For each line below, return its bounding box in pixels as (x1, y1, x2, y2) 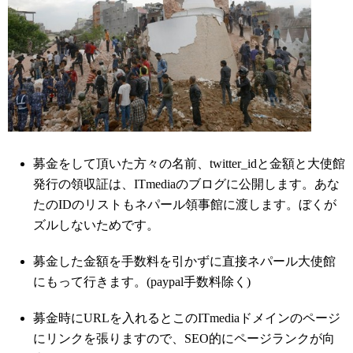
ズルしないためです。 (33, 218, 159, 232)
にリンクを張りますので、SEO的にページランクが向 (33, 332, 335, 346)
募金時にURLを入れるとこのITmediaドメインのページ (33, 311, 340, 325)
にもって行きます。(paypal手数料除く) (33, 275, 251, 289)
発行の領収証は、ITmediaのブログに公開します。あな (33, 177, 340, 191)
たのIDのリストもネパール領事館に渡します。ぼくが (33, 198, 336, 212)
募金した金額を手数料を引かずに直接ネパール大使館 (33, 255, 336, 269)
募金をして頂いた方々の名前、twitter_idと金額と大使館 (33, 157, 345, 171)
